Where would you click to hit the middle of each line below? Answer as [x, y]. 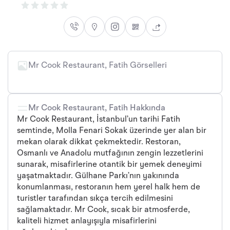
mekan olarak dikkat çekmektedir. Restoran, [99, 142]
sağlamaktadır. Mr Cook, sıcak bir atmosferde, [103, 210]
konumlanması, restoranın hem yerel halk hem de [109, 187]
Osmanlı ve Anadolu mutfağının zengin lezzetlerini [110, 154]
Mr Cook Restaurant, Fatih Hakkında [97, 108]
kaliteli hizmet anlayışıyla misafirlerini [87, 221]
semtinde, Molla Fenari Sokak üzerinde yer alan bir [112, 131]
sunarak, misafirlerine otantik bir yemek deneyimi [109, 165]
